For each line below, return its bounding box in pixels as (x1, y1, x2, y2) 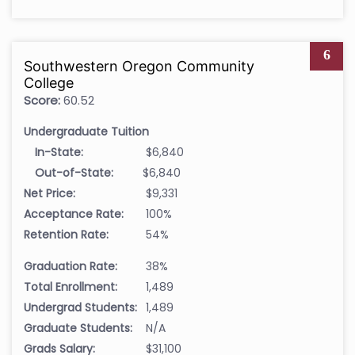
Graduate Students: (24, 319, 132, 336)
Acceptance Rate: (24, 205, 124, 222)
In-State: (35, 143, 83, 160)
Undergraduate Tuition (24, 123, 149, 139)
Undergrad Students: (24, 299, 137, 315)
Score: (24, 91, 60, 109)
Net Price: (24, 185, 75, 201)
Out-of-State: (35, 164, 113, 181)
